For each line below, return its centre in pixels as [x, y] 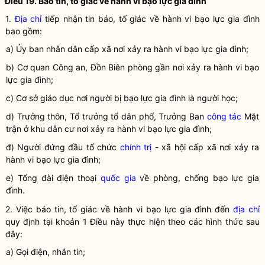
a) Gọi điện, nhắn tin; [46, 252]
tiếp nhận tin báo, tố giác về [102, 19]
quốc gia [118, 178]
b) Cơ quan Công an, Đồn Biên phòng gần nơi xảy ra [110, 67]
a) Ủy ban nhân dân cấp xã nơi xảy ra [80, 49]
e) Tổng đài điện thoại [53, 178]
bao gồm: [24, 31]
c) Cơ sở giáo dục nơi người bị [65, 98]
